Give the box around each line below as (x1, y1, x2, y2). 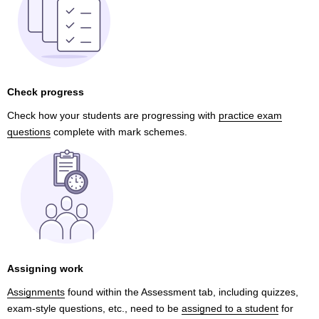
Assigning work (7, 263, 83, 274)
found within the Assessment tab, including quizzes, (65, 286, 298, 298)
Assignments (7, 286, 65, 298)
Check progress (7, 86, 84, 98)
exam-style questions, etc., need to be (7, 303, 182, 314)
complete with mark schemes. (51, 126, 187, 137)
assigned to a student (182, 303, 278, 314)
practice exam (219, 110, 282, 121)
